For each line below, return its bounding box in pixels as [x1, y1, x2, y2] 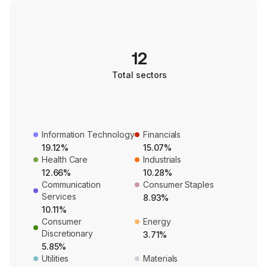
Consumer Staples [143, 179, 214, 190]
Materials [143, 253, 178, 264]
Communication [42, 179, 101, 190]
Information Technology [42, 129, 135, 140]
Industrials [143, 154, 182, 165]
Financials [143, 129, 181, 140]
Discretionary [42, 228, 94, 239]
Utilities [42, 253, 69, 264]
